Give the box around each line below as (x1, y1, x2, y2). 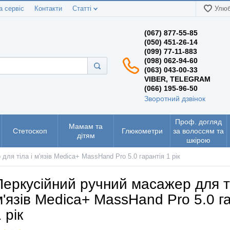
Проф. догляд (175, 118, 222, 126)
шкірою (186, 136, 210, 145)
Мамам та (69, 122, 103, 131)
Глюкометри (121, 127, 163, 136)
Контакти (34, 5, 62, 12)
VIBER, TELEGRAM (144, 74, 210, 83)
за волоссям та (173, 127, 224, 136)
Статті (72, 5, 93, 12)
